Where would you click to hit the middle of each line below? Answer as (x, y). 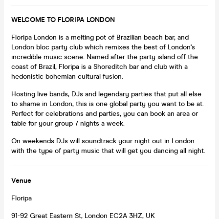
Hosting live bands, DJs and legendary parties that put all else (106, 94)
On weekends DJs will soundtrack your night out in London (103, 141)
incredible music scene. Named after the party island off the (105, 57)
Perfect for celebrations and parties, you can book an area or (105, 113)
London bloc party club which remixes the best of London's (103, 47)
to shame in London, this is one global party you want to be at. (108, 104)
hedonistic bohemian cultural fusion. (67, 76)
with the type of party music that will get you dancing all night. (108, 151)
